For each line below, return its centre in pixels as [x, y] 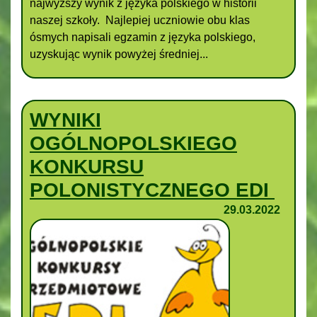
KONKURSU [87, 166]
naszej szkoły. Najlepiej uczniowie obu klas [140, 20]
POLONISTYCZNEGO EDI [152, 190]
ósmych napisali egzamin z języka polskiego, [143, 37]
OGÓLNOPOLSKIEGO [133, 143]
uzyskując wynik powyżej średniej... [119, 54]
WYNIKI [65, 120]
